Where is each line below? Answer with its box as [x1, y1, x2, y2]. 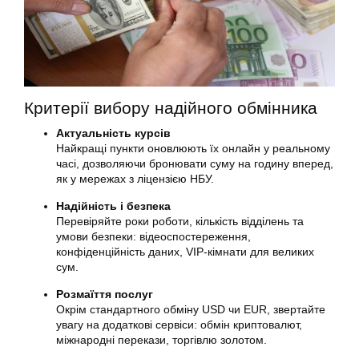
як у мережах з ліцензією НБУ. [56, 171, 214, 185]
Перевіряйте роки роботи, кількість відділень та [56, 214, 304, 228]
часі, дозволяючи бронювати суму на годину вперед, [56, 156, 333, 170]
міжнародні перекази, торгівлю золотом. [56, 333, 267, 346]
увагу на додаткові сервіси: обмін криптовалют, [56, 317, 302, 331]
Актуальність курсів [56, 126, 171, 139]
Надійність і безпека [56, 199, 171, 212]
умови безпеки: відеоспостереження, [56, 229, 251, 243]
